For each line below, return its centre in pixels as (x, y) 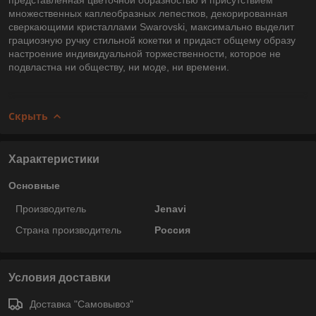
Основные (34, 185)
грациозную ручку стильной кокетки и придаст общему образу (152, 40)
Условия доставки (60, 277)
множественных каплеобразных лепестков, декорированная (148, 13)
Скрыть (28, 116)
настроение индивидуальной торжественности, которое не (145, 53)
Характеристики (54, 159)
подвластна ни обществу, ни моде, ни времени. (119, 67)
